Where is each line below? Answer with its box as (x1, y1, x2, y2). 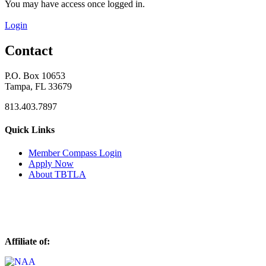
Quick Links (5, 124, 55, 135)
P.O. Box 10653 (5, 70, 65, 81)
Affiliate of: (5, 236, 55, 246)
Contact (5, 42, 53, 58)
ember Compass (37, 148, 99, 159)
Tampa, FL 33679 (5, 81, 72, 91)
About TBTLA (28, 169, 86, 180)
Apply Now (28, 159, 74, 169)
